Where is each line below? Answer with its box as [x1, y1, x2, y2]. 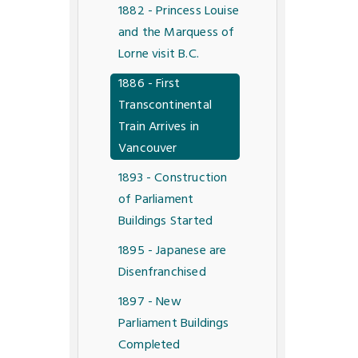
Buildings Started [118, 211, 213, 233]
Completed [118, 335, 181, 356]
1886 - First [118, 74, 181, 95]
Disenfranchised [118, 262, 206, 284]
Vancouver [118, 138, 177, 160]
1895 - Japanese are [118, 241, 227, 262]
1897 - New [118, 292, 181, 313]
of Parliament [118, 189, 194, 211]
